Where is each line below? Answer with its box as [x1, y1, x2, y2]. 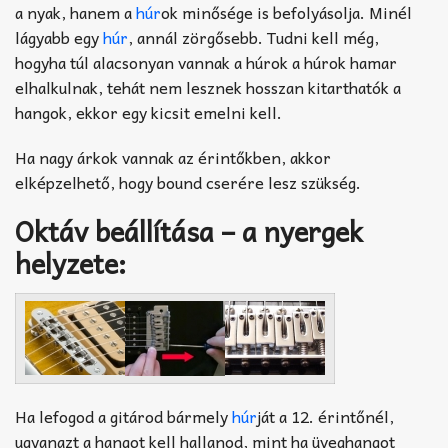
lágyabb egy [15, 24, 103, 51]
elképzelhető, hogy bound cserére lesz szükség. [15, 169, 361, 196]
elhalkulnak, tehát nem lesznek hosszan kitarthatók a [15, 74, 401, 101]
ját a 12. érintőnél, [257, 402, 394, 429]
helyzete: [15, 241, 126, 286]
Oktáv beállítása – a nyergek [15, 209, 363, 254]
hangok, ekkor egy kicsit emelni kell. [15, 99, 282, 126]
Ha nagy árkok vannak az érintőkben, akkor [15, 144, 331, 171]
